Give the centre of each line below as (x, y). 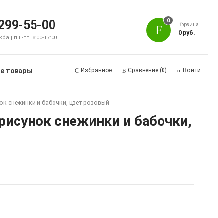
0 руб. (187, 32)
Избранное (96, 70)
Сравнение (143, 70)
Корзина (189, 24)
